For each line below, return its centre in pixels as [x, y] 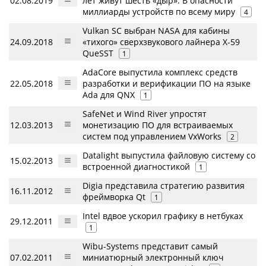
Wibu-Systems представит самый [150, 246]
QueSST [98, 53]
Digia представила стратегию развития [164, 186]
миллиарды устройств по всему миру [159, 12]
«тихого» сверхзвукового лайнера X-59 [161, 42]
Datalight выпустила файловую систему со [169, 155]
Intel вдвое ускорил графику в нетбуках [163, 216]
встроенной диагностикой [136, 167]
